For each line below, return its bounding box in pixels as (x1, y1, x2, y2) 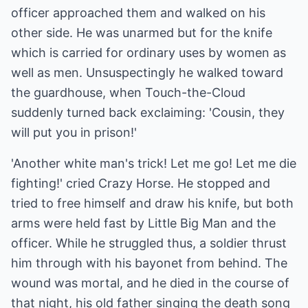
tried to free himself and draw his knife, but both (11, 196, 294, 210)
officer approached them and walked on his (11, 5, 265, 20)
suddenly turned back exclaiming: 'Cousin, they (11, 105, 285, 120)
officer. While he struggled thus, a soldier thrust (11, 236, 287, 250)
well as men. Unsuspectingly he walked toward (11, 65, 283, 80)
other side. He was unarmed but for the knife (11, 25, 272, 40)
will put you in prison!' (11, 125, 137, 140)
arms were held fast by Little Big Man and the (11, 216, 276, 230)
